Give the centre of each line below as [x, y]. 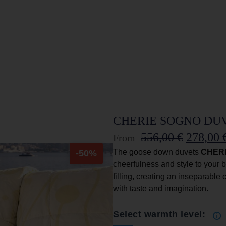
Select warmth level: [161, 215]
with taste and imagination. [167, 189]
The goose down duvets [157, 152]
